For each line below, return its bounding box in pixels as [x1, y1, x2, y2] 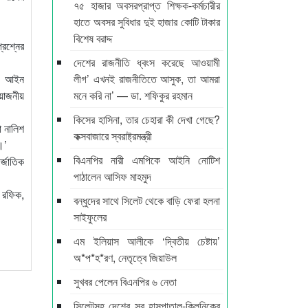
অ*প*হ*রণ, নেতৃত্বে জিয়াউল [74, 249, 177, 265]
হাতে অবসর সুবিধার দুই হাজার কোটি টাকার [74, 13, 220, 30]
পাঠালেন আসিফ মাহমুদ [74, 168, 151, 184]
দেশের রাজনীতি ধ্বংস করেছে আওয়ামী [74, 54, 220, 70]
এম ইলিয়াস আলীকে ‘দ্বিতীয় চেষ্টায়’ [74, 232, 220, 249]
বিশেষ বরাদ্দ [74, 30, 112, 46]
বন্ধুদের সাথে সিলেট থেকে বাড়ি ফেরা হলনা [74, 192, 220, 208]
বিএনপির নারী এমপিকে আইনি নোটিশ [74, 151, 220, 168]
